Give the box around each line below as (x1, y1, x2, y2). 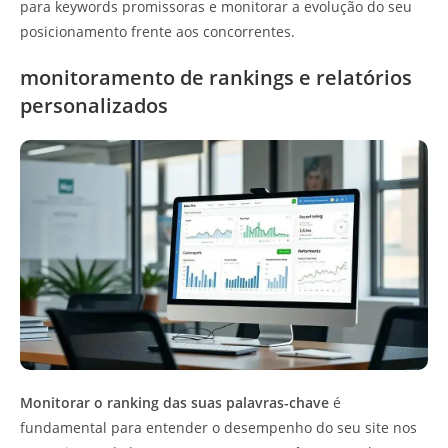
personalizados (20, 92, 168, 120)
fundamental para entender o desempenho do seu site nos (20, 417, 417, 437)
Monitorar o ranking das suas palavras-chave (20, 392, 329, 412)
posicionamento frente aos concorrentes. (20, 22, 295, 42)
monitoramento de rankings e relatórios (20, 64, 412, 92)
